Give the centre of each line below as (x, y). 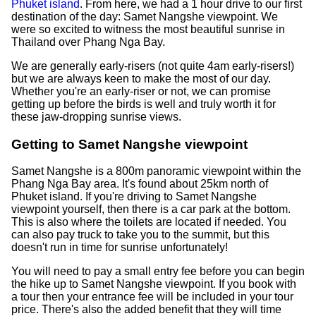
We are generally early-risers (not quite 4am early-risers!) (153, 66)
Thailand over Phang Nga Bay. (88, 42)
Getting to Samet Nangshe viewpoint (129, 144)
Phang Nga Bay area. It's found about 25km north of (140, 184)
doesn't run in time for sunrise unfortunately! (120, 248)
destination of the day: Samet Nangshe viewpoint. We (145, 16)
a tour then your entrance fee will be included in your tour (152, 297)
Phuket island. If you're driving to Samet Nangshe (134, 197)
